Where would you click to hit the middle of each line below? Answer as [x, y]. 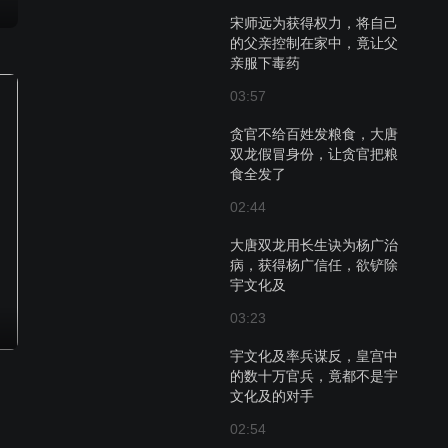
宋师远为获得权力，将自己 [314, 23]
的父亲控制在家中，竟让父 [314, 43]
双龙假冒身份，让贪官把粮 [314, 154]
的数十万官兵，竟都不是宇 [314, 376]
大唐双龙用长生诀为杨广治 [314, 245]
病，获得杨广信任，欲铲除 [314, 265]
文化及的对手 [272, 396]
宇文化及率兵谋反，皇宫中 [314, 356]
